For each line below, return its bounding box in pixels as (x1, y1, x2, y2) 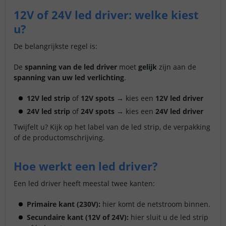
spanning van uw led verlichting (14, 73, 124, 83)
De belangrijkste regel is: (14, 41, 97, 51)
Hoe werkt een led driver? (14, 158, 158, 174)
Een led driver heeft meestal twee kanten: (14, 179, 155, 189)
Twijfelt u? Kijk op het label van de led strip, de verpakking (14, 122, 210, 132)
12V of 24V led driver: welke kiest (14, 7, 199, 23)
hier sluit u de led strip (129, 212, 208, 222)
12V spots (81, 93, 115, 103)
